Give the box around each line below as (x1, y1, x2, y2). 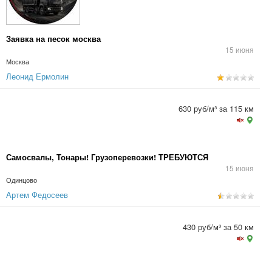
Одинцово (6, 175, 37, 185)
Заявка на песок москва (6, 33, 101, 44)
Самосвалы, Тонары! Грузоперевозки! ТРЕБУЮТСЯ (6, 151, 208, 163)
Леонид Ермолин (6, 70, 69, 82)
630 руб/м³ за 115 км (178, 103, 254, 114)
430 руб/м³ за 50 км (183, 221, 254, 233)
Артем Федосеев (6, 189, 68, 200)
